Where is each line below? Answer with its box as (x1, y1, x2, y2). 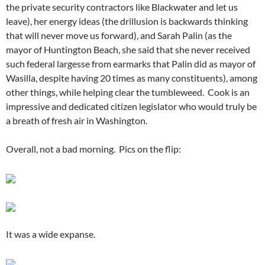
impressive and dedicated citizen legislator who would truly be (6, 101, 257, 112)
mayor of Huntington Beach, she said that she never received (6, 44, 250, 56)
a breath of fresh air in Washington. (6, 115, 147, 127)
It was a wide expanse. (6, 228, 95, 240)
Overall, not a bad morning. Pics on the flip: (6, 143, 181, 155)
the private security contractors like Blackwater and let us (6, 1, 238, 13)
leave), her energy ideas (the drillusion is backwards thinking (6, 15, 248, 27)
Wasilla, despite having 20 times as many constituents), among (6, 72, 257, 84)
